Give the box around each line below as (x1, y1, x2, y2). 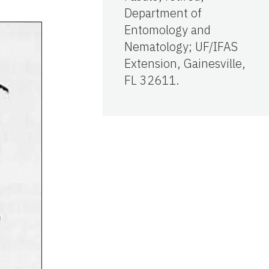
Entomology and (124, 21, 211, 38)
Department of (124, 4, 202, 21)
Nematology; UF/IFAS (124, 38, 238, 55)
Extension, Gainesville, (124, 55, 246, 71)
